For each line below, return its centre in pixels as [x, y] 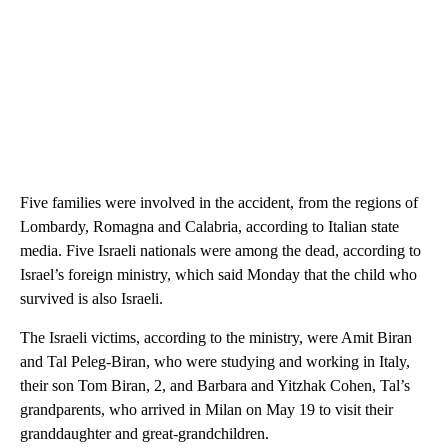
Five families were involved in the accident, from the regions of [219, 202]
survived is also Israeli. [91, 298]
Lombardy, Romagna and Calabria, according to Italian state [209, 226]
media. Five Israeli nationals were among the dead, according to [220, 250]
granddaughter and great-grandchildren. [144, 433]
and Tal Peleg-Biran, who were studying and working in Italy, [215, 361]
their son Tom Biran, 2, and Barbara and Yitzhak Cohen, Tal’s [215, 385]
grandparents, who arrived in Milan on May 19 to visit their [206, 409]
